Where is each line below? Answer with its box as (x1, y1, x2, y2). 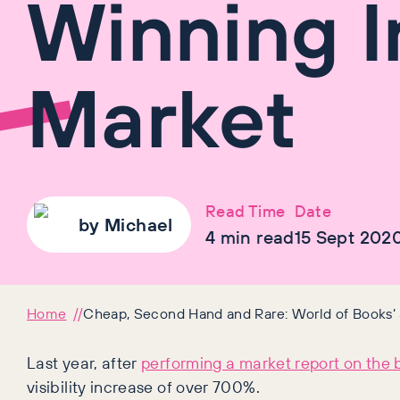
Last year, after (27, 351, 142, 375)
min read (215, 223, 295, 250)
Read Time (205, 198, 286, 222)
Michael (104, 212, 173, 238)
